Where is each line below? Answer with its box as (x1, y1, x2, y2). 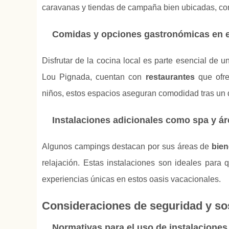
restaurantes (145, 73, 195, 82)
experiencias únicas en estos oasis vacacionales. (42, 175, 221, 184)
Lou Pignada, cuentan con (42, 73, 146, 82)
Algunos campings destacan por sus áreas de (42, 142, 212, 151)
